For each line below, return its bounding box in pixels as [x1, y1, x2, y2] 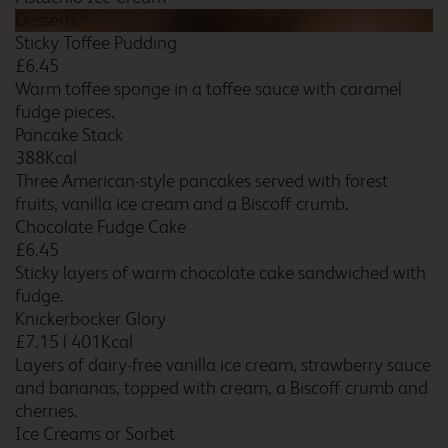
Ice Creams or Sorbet [15, 423, 175, 445]
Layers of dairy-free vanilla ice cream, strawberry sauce [15, 354, 431, 376]
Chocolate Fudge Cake [15, 216, 186, 238]
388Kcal [15, 147, 77, 169]
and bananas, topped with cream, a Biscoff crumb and [15, 377, 428, 399]
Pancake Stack [15, 124, 123, 146]
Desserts [15, 9, 78, 31]
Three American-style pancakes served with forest [15, 170, 388, 192]
